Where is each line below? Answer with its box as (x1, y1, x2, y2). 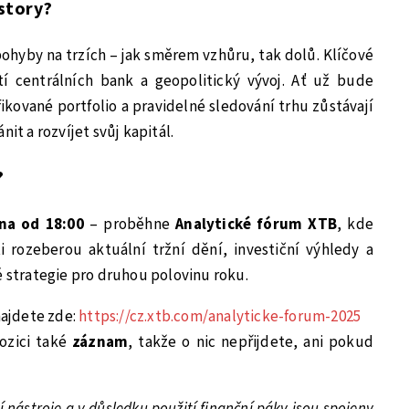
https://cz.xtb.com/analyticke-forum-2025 (79, 305, 362, 328)
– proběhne (83, 213, 176, 236)
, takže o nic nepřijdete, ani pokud (128, 330, 373, 353)
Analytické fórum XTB (175, 213, 338, 236)
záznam (72, 330, 129, 353)
